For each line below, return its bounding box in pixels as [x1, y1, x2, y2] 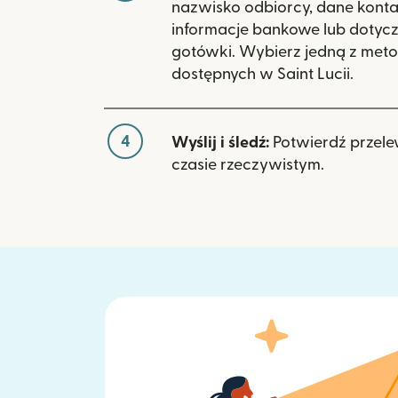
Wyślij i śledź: [171, 135, 269, 150]
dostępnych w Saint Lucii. [171, 67, 354, 82]
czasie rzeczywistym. [171, 157, 324, 172]
